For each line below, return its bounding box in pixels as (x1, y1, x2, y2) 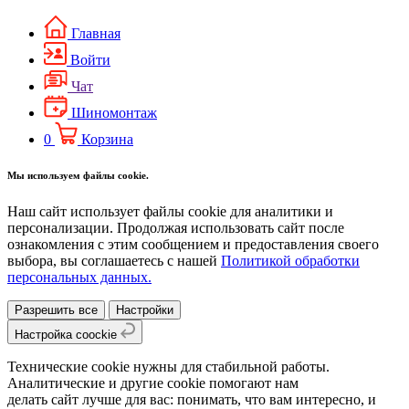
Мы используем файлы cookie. (7, 170, 149, 182)
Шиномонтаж (71, 104, 157, 121)
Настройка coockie (15, 328, 121, 342)
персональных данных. (7, 269, 152, 286)
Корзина (81, 131, 133, 147)
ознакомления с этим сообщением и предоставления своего (7, 236, 379, 253)
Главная (71, 25, 121, 41)
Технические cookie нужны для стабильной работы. (7, 359, 330, 375)
